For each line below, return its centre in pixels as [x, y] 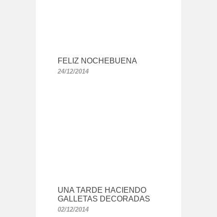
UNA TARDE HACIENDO [102, 190]
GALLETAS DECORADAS [104, 199]
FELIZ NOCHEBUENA [97, 61]
